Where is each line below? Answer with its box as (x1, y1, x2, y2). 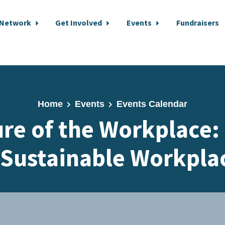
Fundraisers (176, 18, 219, 28)
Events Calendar (116, 99, 187, 109)
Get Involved (55, 18, 104, 28)
